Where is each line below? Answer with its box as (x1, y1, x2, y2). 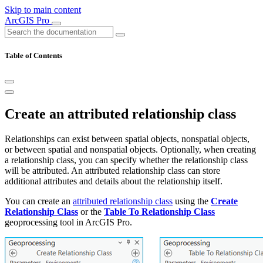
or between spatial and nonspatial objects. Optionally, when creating (5, 144, 256, 155)
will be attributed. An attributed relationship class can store (5, 166, 220, 176)
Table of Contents (5, 51, 62, 60)
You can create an (5, 196, 73, 207)
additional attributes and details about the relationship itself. (5, 176, 222, 187)
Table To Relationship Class (104, 207, 215, 217)
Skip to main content (5, 5, 81, 15)
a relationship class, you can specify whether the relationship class (5, 155, 248, 166)
